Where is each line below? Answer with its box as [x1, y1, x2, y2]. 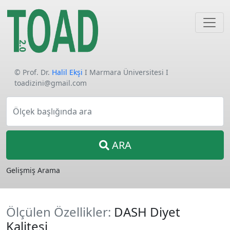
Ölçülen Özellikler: [6, 203, 114, 220]
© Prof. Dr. [14, 67, 52, 77]
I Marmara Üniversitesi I [83, 67, 168, 77]
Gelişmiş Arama [6, 165, 60, 175]
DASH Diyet [114, 203, 180, 220]
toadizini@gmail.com [14, 78, 87, 88]
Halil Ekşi [52, 67, 83, 77]
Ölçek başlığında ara [13, 106, 92, 117]
